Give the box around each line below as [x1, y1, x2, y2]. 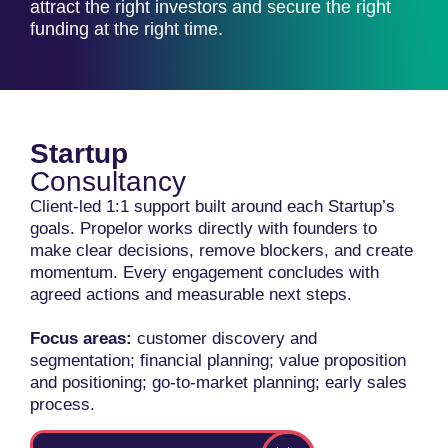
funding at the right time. [30, 19, 223, 39]
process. [30, 395, 95, 414]
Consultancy [30, 166, 186, 197]
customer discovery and [132, 329, 317, 348]
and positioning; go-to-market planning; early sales [30, 373, 407, 392]
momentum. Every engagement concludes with [30, 263, 379, 282]
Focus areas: [30, 329, 132, 348]
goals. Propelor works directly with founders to [30, 219, 377, 238]
